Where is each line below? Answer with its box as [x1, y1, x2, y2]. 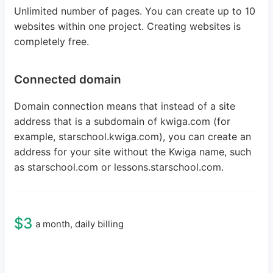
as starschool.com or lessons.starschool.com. [14, 161, 224, 174]
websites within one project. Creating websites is [14, 20, 241, 33]
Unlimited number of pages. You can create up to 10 [14, 5, 255, 18]
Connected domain [14, 73, 121, 87]
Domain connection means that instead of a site [14, 100, 235, 113]
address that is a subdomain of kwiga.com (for [14, 115, 230, 128]
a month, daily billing [35, 218, 124, 230]
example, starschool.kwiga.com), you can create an [14, 130, 251, 143]
